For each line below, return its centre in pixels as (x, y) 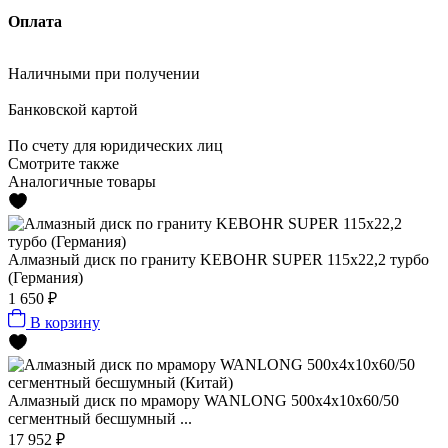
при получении (145, 73)
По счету (38, 145)
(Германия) (45, 277)
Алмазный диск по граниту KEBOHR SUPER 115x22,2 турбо (218, 259)
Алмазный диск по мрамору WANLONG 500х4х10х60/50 (203, 400)
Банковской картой (73, 109)
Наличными (49, 73)
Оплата (35, 21)
